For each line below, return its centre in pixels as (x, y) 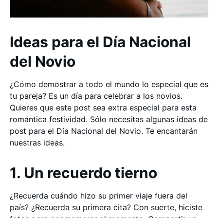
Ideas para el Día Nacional (100, 42)
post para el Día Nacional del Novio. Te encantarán (104, 131)
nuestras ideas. (37, 143)
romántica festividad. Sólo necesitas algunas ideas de (109, 119)
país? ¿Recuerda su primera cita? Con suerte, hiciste (106, 207)
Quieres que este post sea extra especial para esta (103, 108)
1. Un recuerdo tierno (83, 173)
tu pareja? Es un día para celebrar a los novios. (96, 96)
